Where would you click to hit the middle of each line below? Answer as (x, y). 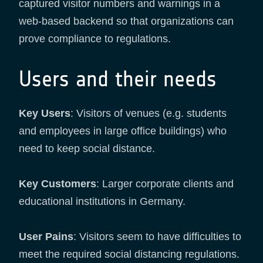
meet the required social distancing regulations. (129, 254)
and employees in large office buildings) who (123, 131)
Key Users (45, 113)
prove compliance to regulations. (95, 38)
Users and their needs (118, 79)
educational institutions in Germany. (104, 201)
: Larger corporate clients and (165, 183)
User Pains (46, 236)
